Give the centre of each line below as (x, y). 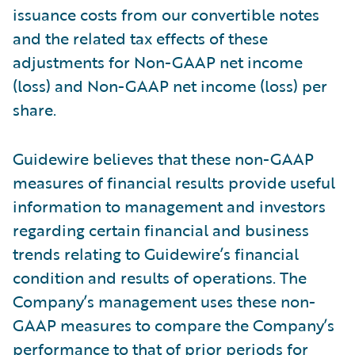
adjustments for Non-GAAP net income (158, 61)
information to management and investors (169, 206)
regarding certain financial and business (161, 229)
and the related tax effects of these (140, 38)
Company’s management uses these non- (164, 301)
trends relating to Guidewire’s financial (156, 253)
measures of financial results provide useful (174, 182)
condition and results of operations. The (160, 277)
